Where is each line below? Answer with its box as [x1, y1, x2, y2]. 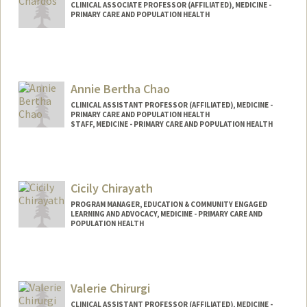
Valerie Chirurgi [70, 280, 150, 297]
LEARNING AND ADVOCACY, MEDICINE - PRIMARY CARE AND [70, 209, 262, 219]
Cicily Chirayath [70, 180, 153, 197]
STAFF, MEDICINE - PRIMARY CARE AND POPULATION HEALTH [70, 119, 273, 129]
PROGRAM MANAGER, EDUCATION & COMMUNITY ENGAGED [70, 199, 267, 210]
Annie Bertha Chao [70, 80, 170, 97]
